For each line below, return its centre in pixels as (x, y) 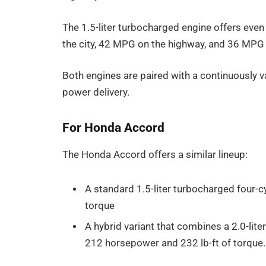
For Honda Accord (114, 128)
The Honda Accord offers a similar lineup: (155, 155)
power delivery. (96, 93)
